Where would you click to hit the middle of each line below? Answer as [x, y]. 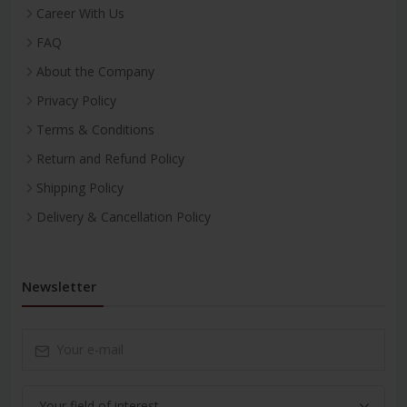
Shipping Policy [80, 187]
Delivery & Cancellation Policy [124, 216]
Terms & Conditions [95, 129]
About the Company [95, 71]
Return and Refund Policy [110, 158]
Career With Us [80, 13]
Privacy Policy [76, 100]
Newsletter [59, 286]
